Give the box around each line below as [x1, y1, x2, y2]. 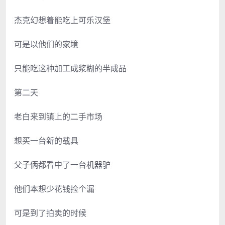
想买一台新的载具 [14, 135, 78, 146]
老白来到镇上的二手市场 [14, 110, 102, 122]
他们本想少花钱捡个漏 [14, 183, 94, 194]
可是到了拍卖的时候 [14, 207, 86, 218]
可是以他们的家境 [14, 38, 78, 50]
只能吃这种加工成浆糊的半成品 [14, 62, 127, 74]
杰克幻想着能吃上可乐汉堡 [14, 14, 110, 26]
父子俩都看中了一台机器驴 [14, 159, 110, 170]
